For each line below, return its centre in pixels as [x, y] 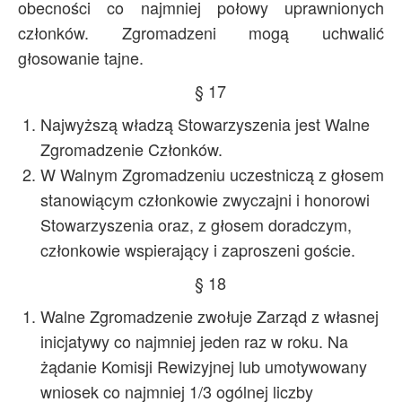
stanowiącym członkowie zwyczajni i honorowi [205, 199]
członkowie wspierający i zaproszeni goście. [198, 249]
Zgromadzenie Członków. [131, 149]
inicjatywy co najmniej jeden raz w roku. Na [194, 341]
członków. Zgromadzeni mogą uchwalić [201, 32]
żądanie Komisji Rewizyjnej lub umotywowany [204, 366]
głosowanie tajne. [81, 57]
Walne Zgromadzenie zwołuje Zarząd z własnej [210, 316]
